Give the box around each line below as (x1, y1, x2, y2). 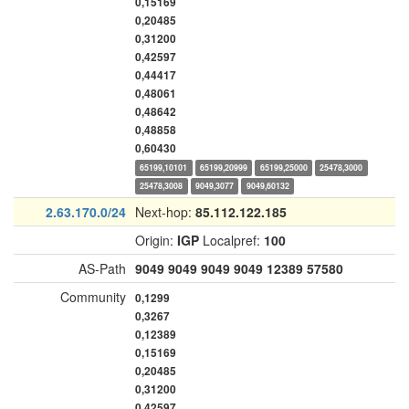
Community (60, 288, 126, 306)
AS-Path (79, 259, 126, 278)
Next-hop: (135, 203, 195, 221)
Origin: (135, 231, 177, 249)
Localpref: (199, 231, 264, 249)
